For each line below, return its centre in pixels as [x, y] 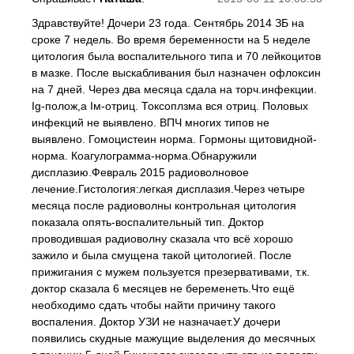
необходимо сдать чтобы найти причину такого [154, 305]
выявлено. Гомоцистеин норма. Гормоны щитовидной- [174, 139]
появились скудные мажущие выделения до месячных [173, 338]
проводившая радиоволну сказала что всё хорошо [162, 239]
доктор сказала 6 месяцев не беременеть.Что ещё [163, 288]
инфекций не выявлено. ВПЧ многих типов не [151, 122]
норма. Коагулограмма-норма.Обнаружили [144, 156]
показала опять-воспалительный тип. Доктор [148, 222]
